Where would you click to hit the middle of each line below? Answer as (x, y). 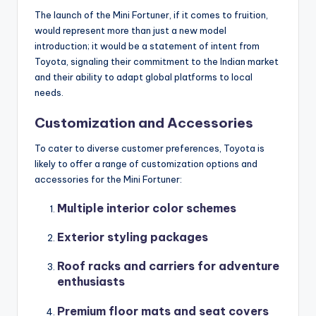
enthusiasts (91, 282)
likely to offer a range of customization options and (146, 163)
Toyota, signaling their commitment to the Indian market (157, 61)
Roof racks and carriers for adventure (168, 266)
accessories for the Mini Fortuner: (108, 179)
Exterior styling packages (133, 237)
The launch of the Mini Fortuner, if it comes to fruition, (151, 14)
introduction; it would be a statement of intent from (147, 45)
